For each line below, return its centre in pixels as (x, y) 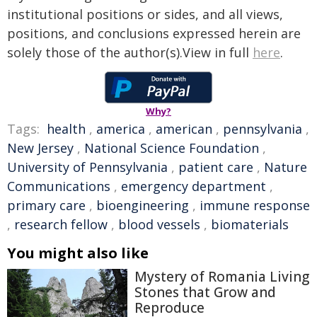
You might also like (78, 253)
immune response (255, 205)
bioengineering (143, 205)
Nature (286, 167)
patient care (216, 167)
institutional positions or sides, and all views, (145, 14)
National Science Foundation (172, 148)
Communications (59, 186)
